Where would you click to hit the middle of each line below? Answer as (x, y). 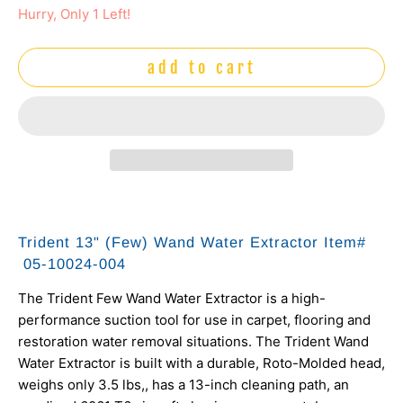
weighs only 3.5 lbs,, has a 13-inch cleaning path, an (184, 385)
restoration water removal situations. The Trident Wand (193, 342)
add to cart (201, 67)
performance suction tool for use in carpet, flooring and (194, 320)
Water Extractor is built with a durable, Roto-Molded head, (201, 363)
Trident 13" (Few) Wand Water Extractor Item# (192, 242)
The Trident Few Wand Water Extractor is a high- (172, 299)
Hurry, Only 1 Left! (74, 14)
